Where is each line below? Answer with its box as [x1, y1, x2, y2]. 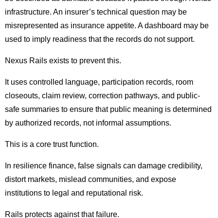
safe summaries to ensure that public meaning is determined [5, 105, 212, 114]
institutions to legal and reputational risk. [5, 189, 143, 198]
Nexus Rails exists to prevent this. [5, 56, 121, 65]
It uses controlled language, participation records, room [5, 78, 193, 87]
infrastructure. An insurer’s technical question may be [5, 8, 187, 17]
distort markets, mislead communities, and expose [5, 175, 176, 184]
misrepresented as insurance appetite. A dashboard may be [5, 21, 209, 30]
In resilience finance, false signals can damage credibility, [5, 162, 202, 170]
